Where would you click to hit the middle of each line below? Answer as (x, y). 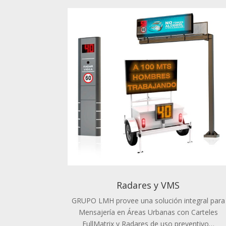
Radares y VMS (148, 185)
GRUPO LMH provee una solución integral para (148, 201)
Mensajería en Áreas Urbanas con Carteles (148, 212)
